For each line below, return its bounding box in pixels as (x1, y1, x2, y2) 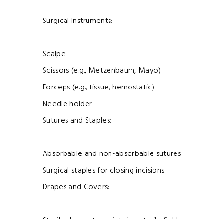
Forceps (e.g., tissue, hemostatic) (43, 81, 154, 94)
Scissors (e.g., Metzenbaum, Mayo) (43, 65, 161, 78)
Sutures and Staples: (43, 114, 112, 128)
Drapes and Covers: (43, 181, 109, 194)
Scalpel (43, 48, 67, 61)
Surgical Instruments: (43, 15, 113, 28)
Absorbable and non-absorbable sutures (43, 148, 181, 161)
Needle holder (43, 98, 92, 111)
